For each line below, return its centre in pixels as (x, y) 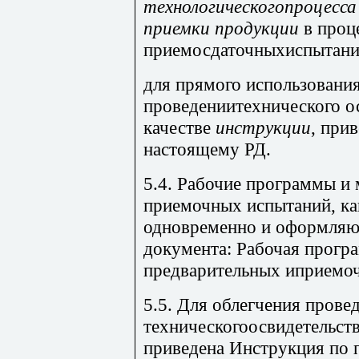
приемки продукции (221, 28)
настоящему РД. (207, 149)
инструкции (263, 127)
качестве (179, 127)
